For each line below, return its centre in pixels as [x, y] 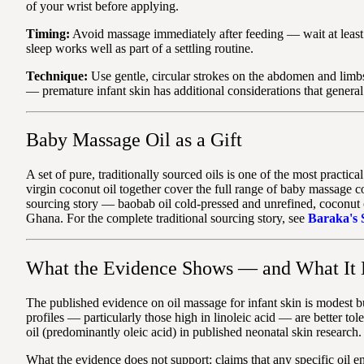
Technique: [57, 76]
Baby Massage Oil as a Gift [134, 140]
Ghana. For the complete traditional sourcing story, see [167, 219]
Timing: [48, 33]
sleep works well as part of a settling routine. [140, 48]
